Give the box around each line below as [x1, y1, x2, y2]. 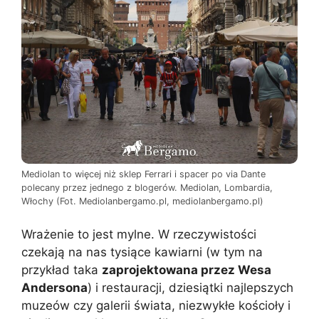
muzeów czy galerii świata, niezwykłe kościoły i [21, 298, 291, 313]
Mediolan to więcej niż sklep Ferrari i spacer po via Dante [21, 168, 266, 179]
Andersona [21, 281, 88, 296]
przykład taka [21, 263, 102, 278]
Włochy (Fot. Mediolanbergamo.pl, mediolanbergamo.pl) [21, 195, 263, 206]
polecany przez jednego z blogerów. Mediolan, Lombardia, [21, 182, 273, 193]
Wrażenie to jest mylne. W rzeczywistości [21, 227, 256, 242]
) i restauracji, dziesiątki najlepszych [88, 281, 293, 296]
